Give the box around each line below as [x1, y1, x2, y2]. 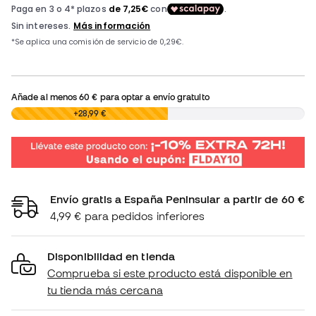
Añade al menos [11, 92, 80, 102]
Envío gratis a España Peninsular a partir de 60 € [50, 192, 305, 205]
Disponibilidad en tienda [47, 249, 175, 262]
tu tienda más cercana [47, 283, 163, 296]
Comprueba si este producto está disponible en [47, 266, 293, 279]
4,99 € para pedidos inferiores [50, 209, 205, 222]
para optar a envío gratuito [97, 92, 209, 102]
